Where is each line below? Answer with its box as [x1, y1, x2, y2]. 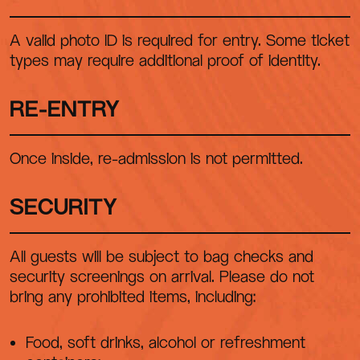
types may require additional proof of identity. [10, 50, 321, 70]
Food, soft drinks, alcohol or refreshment [26, 332, 305, 352]
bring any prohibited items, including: [10, 286, 256, 306]
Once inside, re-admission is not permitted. [10, 148, 303, 168]
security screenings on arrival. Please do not [10, 266, 314, 286]
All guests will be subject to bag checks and [10, 246, 313, 266]
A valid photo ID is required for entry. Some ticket [10, 30, 350, 50]
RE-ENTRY [10, 95, 120, 121]
